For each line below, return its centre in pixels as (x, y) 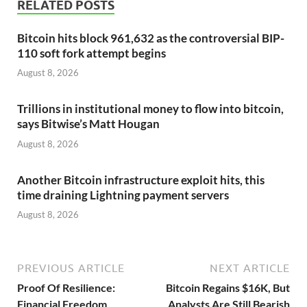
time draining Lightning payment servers (123, 195)
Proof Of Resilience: (66, 288)
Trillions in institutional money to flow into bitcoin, (150, 109)
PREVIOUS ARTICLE (71, 268)
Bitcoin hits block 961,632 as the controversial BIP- (151, 38)
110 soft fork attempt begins (91, 53)
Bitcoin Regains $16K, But (228, 288)
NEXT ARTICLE (250, 268)
